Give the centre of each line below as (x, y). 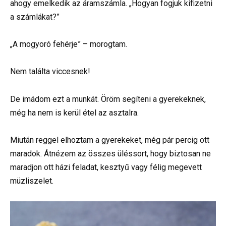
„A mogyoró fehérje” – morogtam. (69, 44)
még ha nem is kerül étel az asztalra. (74, 112)
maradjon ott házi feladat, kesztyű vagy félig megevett (106, 167)
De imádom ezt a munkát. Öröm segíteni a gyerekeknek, (108, 99)
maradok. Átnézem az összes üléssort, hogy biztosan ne (110, 153)
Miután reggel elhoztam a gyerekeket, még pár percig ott (110, 140)
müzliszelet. (32, 181)
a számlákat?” (35, 17)
